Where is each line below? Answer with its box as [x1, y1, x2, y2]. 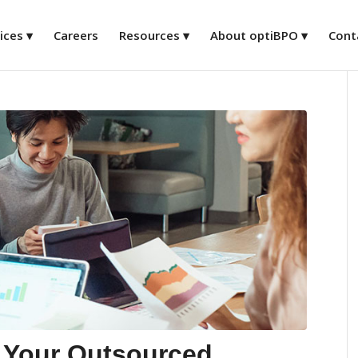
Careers [54, 27, 98, 43]
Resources [119, 27, 180, 43]
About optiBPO [210, 27, 298, 43]
